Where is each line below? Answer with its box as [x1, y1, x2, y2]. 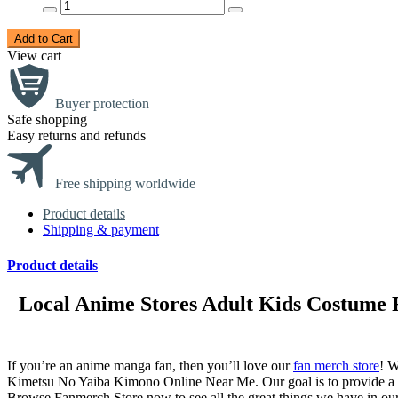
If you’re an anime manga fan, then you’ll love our [7, 357, 293, 373]
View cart [7, 48, 61, 64]
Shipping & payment [43, 222, 159, 238]
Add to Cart [14, 32, 73, 46]
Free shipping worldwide [55, 176, 195, 192]
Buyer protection [55, 96, 149, 112]
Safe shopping [7, 112, 87, 128]
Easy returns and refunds [7, 128, 146, 144]
